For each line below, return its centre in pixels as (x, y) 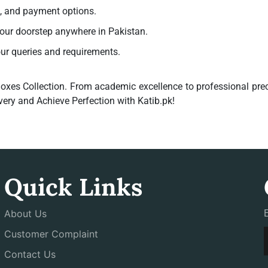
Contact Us (30, 254)
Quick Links (73, 187)
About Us (25, 214)
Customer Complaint (51, 234)
